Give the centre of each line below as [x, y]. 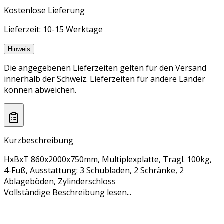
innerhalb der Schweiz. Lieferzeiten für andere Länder [105, 79]
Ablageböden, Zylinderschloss [60, 181]
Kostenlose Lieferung [44, 11]
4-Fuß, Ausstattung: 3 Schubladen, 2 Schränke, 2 [94, 170]
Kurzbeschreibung [39, 140]
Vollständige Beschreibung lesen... [68, 192]
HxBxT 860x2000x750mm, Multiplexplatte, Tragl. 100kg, [108, 159]
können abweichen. [40, 90]
